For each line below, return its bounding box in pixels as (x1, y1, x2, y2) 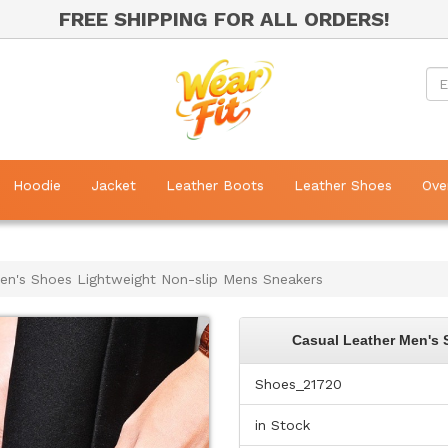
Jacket (91, 177, 136, 194)
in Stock (255, 417, 310, 434)
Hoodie (13, 177, 61, 194)
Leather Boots (166, 177, 264, 194)
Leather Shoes (294, 177, 392, 194)
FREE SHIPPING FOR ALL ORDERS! (58, 7, 390, 31)
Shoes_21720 (255, 376, 342, 393)
